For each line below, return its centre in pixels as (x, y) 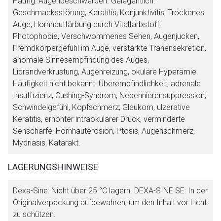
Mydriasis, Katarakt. (47, 143)
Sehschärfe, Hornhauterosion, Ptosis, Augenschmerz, (104, 131)
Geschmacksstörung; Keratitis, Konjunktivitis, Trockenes (109, 12)
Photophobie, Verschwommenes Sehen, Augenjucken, (106, 36)
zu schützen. (34, 214)
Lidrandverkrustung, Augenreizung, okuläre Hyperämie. (106, 72)
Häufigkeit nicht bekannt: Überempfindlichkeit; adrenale (107, 83)
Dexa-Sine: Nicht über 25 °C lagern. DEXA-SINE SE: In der (110, 190)
